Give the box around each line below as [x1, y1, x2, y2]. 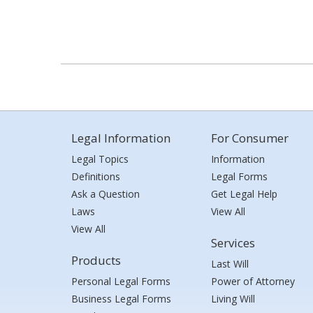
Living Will [211, 292, 255, 305]
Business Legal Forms [71, 292, 171, 305]
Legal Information [71, 130, 170, 146]
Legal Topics [71, 152, 129, 166]
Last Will [211, 257, 249, 270]
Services [211, 235, 255, 251]
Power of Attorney [211, 275, 295, 288]
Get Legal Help [211, 187, 277, 201]
